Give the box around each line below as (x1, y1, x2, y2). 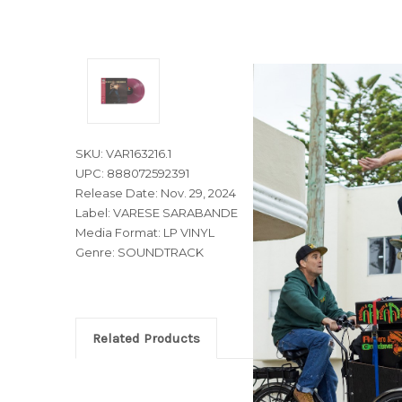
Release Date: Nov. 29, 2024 (75, 185, 236, 200)
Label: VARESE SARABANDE (75, 205, 238, 220)
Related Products (92, 329, 200, 346)
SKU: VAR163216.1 (75, 145, 171, 161)
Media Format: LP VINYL (75, 224, 214, 240)
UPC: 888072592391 (75, 165, 189, 180)
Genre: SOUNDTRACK (75, 244, 204, 259)
